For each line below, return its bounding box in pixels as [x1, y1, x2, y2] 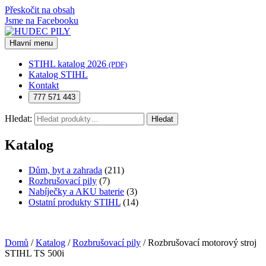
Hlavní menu [9, 39, 53, 47]
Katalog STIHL [28, 69, 88, 80]
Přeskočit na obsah [5, 5, 75, 15]
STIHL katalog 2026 [28, 59, 109, 69]
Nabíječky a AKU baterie [28, 186, 124, 197]
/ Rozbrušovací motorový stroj [141, 237, 256, 248]
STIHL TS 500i [5, 248, 64, 258]
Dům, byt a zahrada [28, 164, 102, 175]
